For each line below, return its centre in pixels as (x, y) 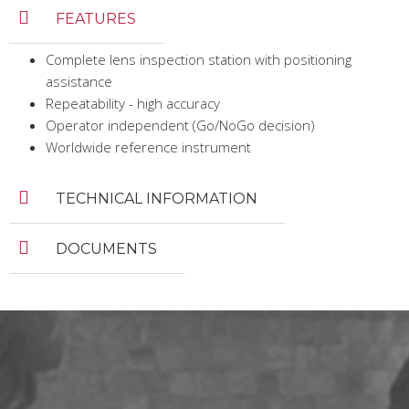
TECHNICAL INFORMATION (155, 199)
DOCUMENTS (105, 249)
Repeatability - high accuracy (133, 103)
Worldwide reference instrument (148, 147)
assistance (79, 81)
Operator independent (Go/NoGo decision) (180, 125)
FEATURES (94, 19)
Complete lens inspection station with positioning (199, 59)
